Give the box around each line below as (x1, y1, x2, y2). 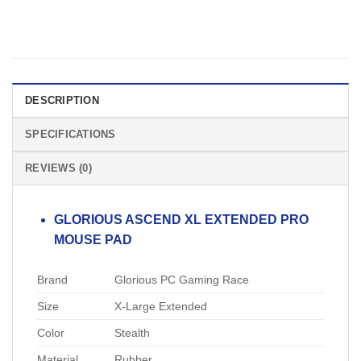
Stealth (114, 326, 151, 339)
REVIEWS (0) (25, 162, 92, 175)
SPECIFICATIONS (25, 128, 116, 141)
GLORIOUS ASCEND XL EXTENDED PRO (53, 213, 309, 227)
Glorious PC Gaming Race (114, 272, 250, 286)
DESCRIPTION (25, 94, 99, 107)
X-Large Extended (114, 299, 208, 313)
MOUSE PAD (53, 233, 132, 247)
